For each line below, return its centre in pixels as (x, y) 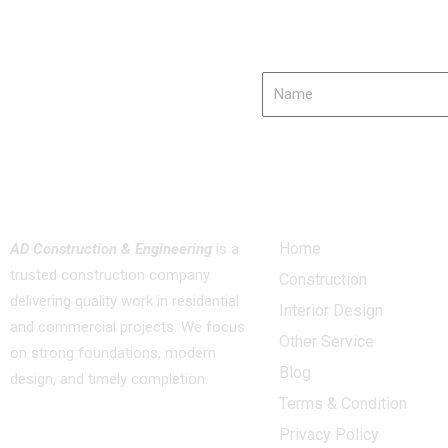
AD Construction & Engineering (111, 249)
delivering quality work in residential (124, 301)
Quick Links (323, 206)
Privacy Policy (328, 434)
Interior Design (330, 310)
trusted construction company (110, 275)
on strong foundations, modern (113, 353)
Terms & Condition (342, 403)
